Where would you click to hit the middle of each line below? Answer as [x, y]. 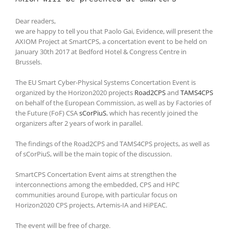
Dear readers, [36, 21]
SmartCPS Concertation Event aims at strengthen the [96, 174]
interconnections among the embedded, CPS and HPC [97, 184]
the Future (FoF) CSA [47, 113]
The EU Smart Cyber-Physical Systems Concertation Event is [106, 82]
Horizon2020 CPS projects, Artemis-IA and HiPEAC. [91, 205]
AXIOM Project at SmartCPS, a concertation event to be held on [111, 41]
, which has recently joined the [152, 113]
